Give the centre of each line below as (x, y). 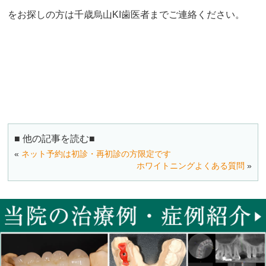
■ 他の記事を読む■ (55, 138)
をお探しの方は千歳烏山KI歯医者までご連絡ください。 (126, 15)
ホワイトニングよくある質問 (190, 165)
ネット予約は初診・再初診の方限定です (96, 153)
